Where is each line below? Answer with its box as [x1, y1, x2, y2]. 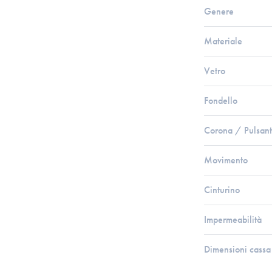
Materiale [204, 35, 242, 47]
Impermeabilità [204, 213, 262, 226]
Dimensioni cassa [204, 243, 271, 256]
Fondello [204, 94, 237, 107]
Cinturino [204, 183, 240, 196]
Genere [204, 5, 234, 18]
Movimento [204, 154, 248, 166]
